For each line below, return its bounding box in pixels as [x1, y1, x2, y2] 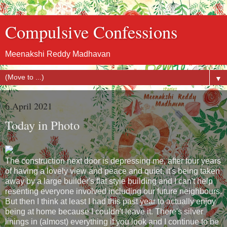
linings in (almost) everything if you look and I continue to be [5, 217, 219, 226]
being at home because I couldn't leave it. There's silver [5, 207, 203, 216]
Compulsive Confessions [5, 20, 177, 44]
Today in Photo [5, 117, 80, 133]
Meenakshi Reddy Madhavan [5, 50, 110, 58]
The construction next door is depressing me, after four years [5, 156, 221, 165]
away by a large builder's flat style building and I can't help [5, 176, 213, 185]
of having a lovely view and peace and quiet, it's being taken [5, 166, 220, 175]
